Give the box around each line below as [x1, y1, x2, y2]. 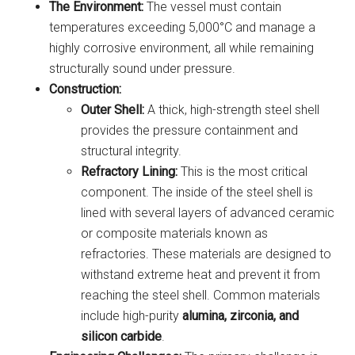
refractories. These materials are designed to [81, 246, 332, 261]
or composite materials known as [81, 225, 269, 241]
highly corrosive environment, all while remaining [49, 40, 315, 55]
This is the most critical [177, 163, 308, 179]
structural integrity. [81, 143, 182, 158]
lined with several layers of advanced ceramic [81, 204, 335, 220]
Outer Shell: [81, 101, 145, 117]
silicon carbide [81, 328, 162, 344]
